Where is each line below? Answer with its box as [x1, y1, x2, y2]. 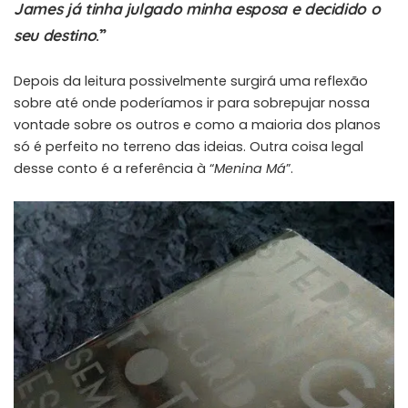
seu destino [14, 25, 97, 46]
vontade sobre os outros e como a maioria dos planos [14, 116, 381, 135]
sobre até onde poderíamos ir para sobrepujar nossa [14, 94, 370, 113]
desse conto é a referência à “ [14, 159, 214, 178]
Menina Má [214, 159, 286, 178]
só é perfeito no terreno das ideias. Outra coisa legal [14, 138, 363, 157]
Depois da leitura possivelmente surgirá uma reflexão [14, 72, 368, 91]
